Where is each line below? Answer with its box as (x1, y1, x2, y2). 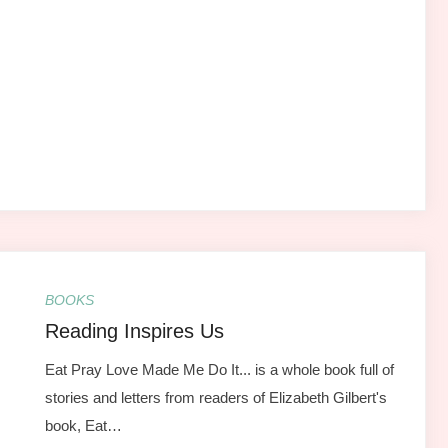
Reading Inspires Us (44, 319, 224, 342)
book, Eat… (44, 416, 122, 434)
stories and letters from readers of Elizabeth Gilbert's (44, 388, 387, 406)
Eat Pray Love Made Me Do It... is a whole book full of (44, 360, 394, 378)
